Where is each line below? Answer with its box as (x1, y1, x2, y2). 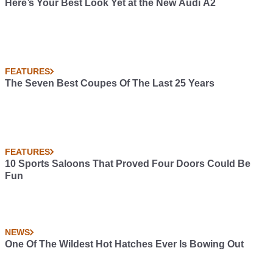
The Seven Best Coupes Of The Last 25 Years (5, 78, 214, 88)
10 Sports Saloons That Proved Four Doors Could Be (5, 158, 250, 169)
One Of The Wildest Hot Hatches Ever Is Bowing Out (5, 239, 244, 249)
